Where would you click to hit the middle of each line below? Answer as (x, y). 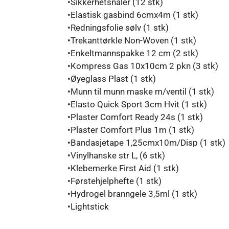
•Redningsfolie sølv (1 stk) (118, 27)
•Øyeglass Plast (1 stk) (111, 78)
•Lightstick (88, 206)
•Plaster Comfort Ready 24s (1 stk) (135, 117)
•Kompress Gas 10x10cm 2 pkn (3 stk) (143, 66)
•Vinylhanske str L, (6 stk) (116, 155)
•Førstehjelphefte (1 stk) (114, 181)
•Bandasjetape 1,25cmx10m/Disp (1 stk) (146, 142)
